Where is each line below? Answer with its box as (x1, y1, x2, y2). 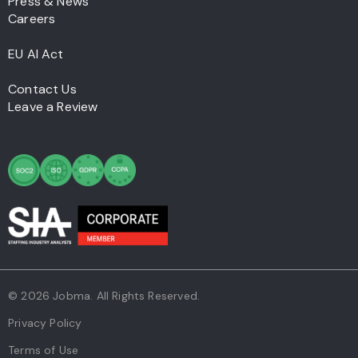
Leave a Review (8, 98, 98, 116)
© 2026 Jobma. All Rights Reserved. (8, 288, 201, 304)
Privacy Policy (8, 316, 82, 331)
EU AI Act (8, 46, 64, 63)
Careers (8, 10, 56, 28)
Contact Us (8, 81, 77, 98)
